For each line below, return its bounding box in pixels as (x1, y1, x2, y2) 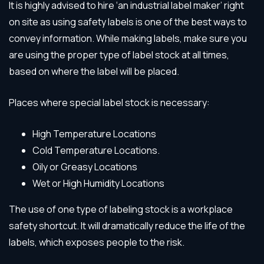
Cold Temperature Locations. (32, 143, 160, 157)
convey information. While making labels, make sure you (9, 31, 247, 45)
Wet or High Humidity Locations (32, 176, 164, 190)
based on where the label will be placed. (9, 64, 179, 78)
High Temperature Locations (32, 127, 156, 140)
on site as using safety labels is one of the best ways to (9, 15, 247, 28)
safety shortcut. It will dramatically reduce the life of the (9, 219, 245, 232)
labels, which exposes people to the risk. (9, 235, 184, 249)
